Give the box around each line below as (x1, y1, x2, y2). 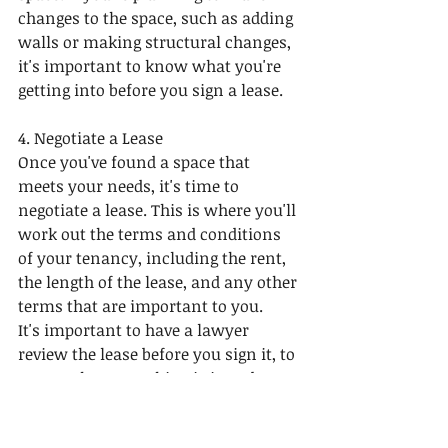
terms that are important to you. (18, 294, 263, 317)
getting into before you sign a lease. (18, 78, 283, 101)
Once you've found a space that (18, 150, 254, 173)
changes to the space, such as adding (18, 6, 297, 29)
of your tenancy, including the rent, (18, 246, 290, 269)
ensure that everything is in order (18, 366, 274, 389)
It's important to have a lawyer (18, 318, 253, 341)
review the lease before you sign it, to (18, 342, 299, 365)
